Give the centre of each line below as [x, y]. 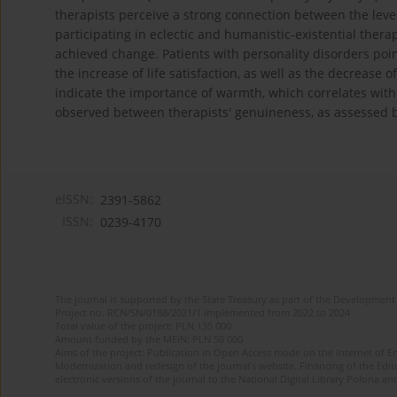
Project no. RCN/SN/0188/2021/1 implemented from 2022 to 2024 [202, 313]
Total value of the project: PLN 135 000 [143, 326]
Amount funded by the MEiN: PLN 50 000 [149, 339]
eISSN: [74, 199]
